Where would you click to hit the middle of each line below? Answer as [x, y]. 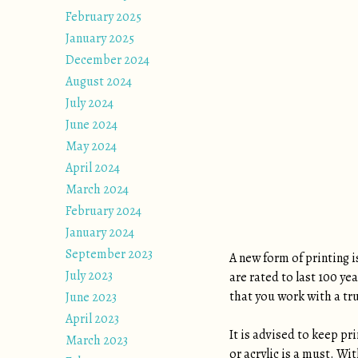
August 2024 [99, 82]
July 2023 [89, 276]
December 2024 [107, 60]
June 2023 [91, 297]
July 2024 [89, 103]
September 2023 [109, 254]
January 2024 [100, 233]
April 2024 [93, 168]
